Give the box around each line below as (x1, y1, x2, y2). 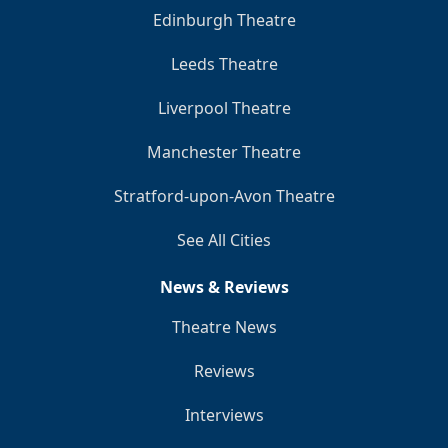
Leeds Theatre (170, 52, 278, 75)
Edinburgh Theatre (152, 8, 296, 31)
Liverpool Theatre (157, 96, 291, 119)
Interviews (184, 403, 264, 426)
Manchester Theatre (147, 140, 301, 163)
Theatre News (171, 315, 277, 338)
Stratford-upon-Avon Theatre (113, 184, 335, 207)
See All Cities (177, 228, 271, 251)
